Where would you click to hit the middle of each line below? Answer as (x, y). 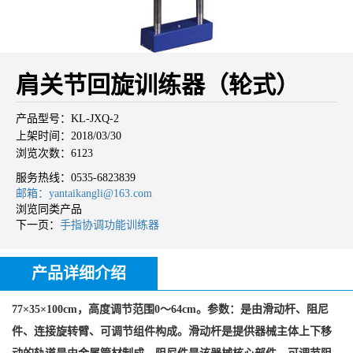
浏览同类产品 (49, 209)
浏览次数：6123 (54, 153)
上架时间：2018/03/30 (69, 136)
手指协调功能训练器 (110, 225)
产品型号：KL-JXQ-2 (67, 118)
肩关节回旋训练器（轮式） (158, 84)
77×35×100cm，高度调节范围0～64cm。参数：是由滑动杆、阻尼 (170, 309)
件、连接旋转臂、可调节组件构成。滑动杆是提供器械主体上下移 (172, 331)
